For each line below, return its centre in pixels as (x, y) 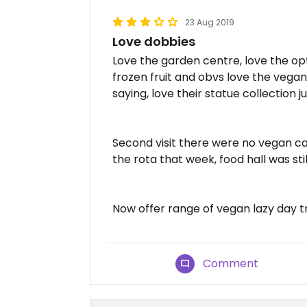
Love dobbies (154, 41)
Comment (231, 263)
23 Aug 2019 (210, 22)
